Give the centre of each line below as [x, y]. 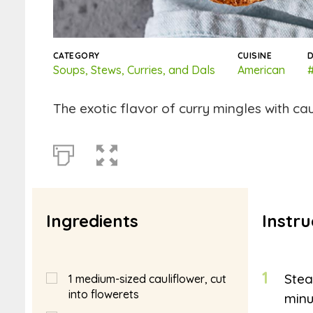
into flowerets [104, 294]
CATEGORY [77, 56]
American [261, 70]
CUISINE [255, 56]
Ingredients [92, 221]
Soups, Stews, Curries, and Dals [134, 70]
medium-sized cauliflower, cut [151, 278]
